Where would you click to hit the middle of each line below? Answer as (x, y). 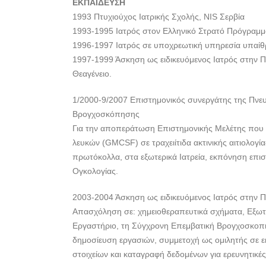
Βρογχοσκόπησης (106, 114)
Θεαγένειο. (92, 74)
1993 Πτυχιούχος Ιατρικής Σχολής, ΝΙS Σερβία (159, 17)
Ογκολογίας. (95, 171)
